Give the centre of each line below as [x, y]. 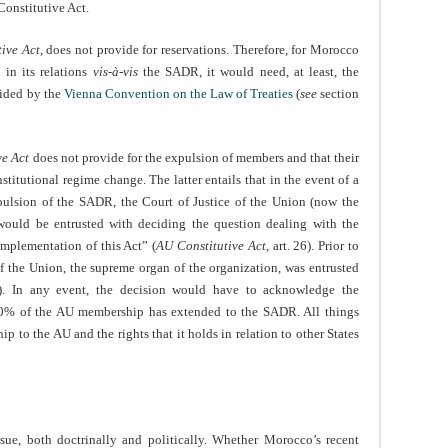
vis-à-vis [115, 72]
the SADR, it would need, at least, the [248, 72]
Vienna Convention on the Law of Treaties [178, 94]
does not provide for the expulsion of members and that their [194, 158]
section [338, 94]
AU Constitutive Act [211, 246]
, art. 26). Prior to [312, 246]
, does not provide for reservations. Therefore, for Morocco [199, 50]
